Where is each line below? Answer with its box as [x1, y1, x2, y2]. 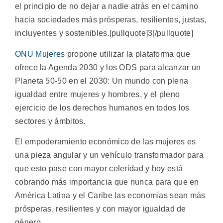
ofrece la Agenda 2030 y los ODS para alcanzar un [15, 63, 201, 72]
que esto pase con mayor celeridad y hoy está [15, 164, 183, 173]
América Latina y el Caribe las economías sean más [15, 191, 206, 200]
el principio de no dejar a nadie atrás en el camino [15, 2, 199, 11]
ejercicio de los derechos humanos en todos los [15, 103, 190, 112]
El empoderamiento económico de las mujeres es [15, 137, 196, 146]
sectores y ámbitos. [15, 116, 86, 125]
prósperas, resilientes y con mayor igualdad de [15, 205, 186, 214]
